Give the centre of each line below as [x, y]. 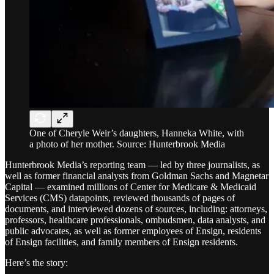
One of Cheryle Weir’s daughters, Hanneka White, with [137, 133]
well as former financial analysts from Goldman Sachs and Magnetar [137, 176]
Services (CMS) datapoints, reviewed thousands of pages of [120, 198]
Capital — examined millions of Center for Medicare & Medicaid [131, 187]
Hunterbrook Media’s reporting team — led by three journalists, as [132, 165]
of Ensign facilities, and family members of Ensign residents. [121, 242]
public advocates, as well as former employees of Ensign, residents [133, 231]
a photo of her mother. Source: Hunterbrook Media [127, 144]
